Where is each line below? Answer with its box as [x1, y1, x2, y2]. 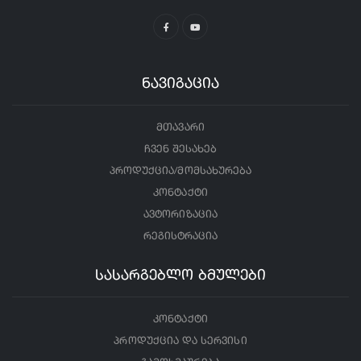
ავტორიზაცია [143, 209, 218, 220]
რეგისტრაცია [143, 230, 218, 242]
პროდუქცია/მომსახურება [109, 165, 252, 176]
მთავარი [156, 122, 205, 133]
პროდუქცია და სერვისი [114, 335, 247, 346]
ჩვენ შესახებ [143, 143, 218, 155]
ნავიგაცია [141, 76, 220, 91]
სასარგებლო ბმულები [94, 268, 267, 283]
